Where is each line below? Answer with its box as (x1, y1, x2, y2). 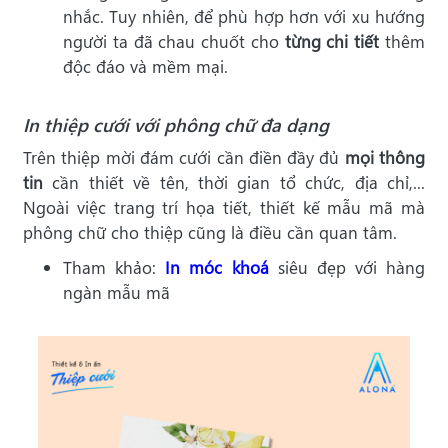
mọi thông (344, 145, 426, 169)
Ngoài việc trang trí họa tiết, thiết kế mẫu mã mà (23, 195, 425, 219)
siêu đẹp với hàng (268, 255, 425, 279)
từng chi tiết (284, 29, 380, 53)
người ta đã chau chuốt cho (63, 29, 285, 53)
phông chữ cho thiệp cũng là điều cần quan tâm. (23, 220, 397, 244)
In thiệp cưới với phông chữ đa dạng (23, 111, 329, 137)
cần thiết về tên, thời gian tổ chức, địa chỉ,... (43, 170, 425, 194)
